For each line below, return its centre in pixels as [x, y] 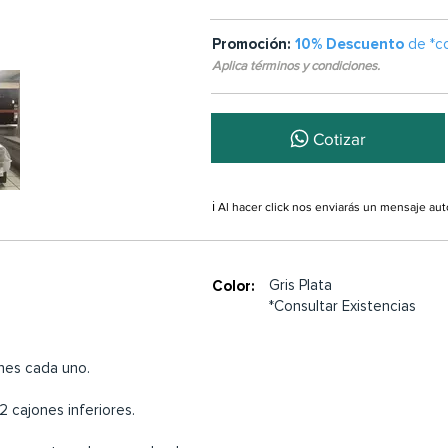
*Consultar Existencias [342, 306]
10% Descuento [351, 44]
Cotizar [339, 138]
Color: [233, 286]
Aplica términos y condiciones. [296, 66]
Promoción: [253, 44]
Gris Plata [300, 285]
